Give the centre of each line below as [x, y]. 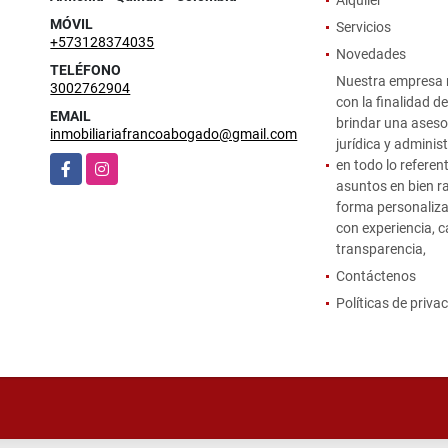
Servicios [363, 26]
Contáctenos [375, 275]
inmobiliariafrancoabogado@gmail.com [174, 133]
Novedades [370, 53]
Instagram [119, 162]
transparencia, [380, 248]
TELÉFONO [86, 69]
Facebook [81, 162]
